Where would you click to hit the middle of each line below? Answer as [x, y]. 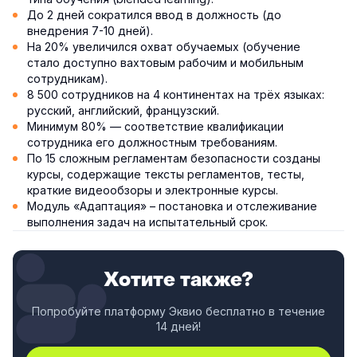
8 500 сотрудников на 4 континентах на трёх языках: [176, 95]
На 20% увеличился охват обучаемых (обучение [164, 47]
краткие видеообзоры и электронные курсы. [153, 190]
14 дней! [178, 327]
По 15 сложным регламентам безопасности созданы [174, 159]
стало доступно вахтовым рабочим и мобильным [165, 63]
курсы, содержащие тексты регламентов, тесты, [166, 175]
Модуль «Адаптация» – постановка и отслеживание [172, 206]
